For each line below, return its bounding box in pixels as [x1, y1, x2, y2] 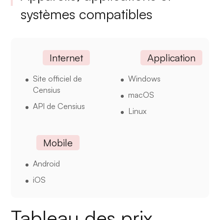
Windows [128, 74, 161, 84]
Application [147, 52, 195, 64]
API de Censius [33, 101, 85, 111]
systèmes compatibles [21, 5, 153, 23]
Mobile [43, 137, 73, 149]
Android [33, 159, 60, 169]
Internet [50, 52, 83, 64]
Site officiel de [33, 74, 82, 84]
